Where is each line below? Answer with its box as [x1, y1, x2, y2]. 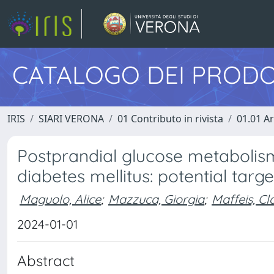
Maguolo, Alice [20, 191, 101, 207]
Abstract [17, 251, 75, 270]
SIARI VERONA [39, 112, 104, 125]
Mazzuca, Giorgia [108, 191, 204, 207]
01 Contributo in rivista [117, 112, 223, 125]
